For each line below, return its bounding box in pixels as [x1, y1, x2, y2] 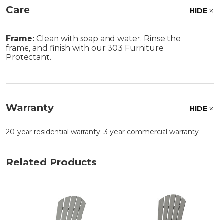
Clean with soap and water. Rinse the [34, 33, 181, 43]
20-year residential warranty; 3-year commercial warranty [6, 127, 199, 136]
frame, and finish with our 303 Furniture [6, 43, 164, 53]
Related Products [6, 156, 97, 168]
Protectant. [6, 52, 51, 62]
